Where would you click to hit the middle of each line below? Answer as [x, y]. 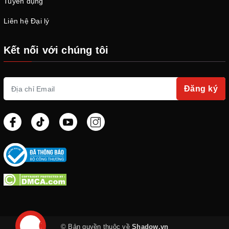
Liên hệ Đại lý [27, 21]
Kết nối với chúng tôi [56, 50]
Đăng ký [201, 89]
